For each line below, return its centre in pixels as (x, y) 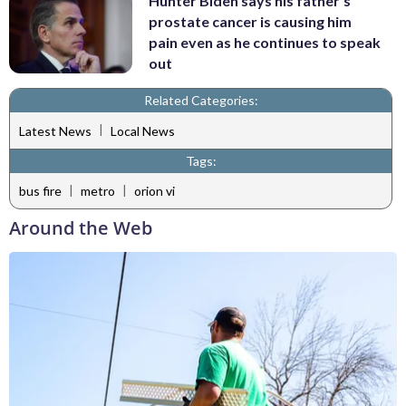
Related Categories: (201, 101)
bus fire (40, 191)
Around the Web (81, 228)
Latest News (55, 130)
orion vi (155, 191)
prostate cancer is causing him (250, 21)
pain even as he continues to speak (265, 42)
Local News (143, 130)
